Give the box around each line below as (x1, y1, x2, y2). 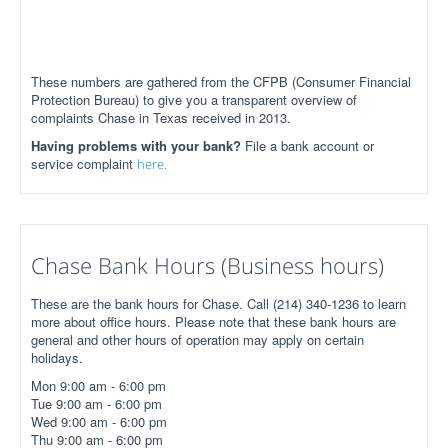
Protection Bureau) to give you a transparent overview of (31, 90, 357, 109)
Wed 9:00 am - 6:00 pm (31, 412, 167, 431)
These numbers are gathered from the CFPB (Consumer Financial (31, 72, 411, 91)
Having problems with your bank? (31, 136, 245, 155)
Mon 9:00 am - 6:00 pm (31, 376, 166, 395)
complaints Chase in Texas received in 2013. (31, 108, 291, 127)
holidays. (31, 348, 83, 367)
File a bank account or (245, 136, 374, 155)
